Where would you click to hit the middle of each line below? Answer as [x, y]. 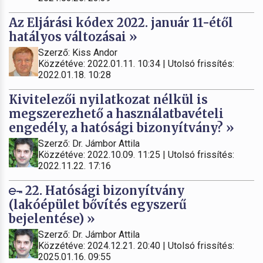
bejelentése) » [52, 218]
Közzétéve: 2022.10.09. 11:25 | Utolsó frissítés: [136, 154]
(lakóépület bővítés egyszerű [98, 204]
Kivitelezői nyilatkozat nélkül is [108, 99]
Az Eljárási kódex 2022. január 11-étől [121, 22]
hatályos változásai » [73, 36]
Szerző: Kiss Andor [78, 52]
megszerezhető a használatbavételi [116, 113]
